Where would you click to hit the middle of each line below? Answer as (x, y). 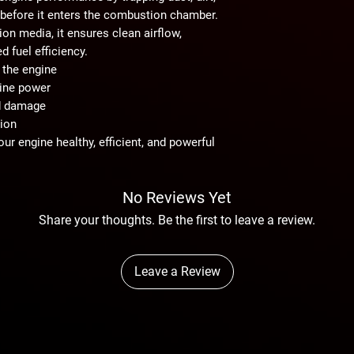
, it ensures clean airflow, (117, 33)
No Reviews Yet (177, 197)
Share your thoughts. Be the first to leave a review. (177, 220)
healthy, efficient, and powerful (136, 142)
